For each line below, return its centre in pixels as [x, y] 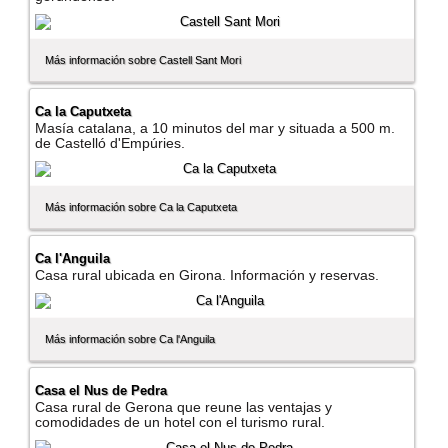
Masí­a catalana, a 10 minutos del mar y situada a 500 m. [215, 129]
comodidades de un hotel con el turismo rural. [180, 423]
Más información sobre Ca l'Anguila [130, 339]
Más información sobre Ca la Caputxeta [141, 207]
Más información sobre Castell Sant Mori [143, 60]
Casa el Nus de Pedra [101, 391]
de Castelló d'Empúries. [110, 144]
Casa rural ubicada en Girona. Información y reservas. [207, 276]
